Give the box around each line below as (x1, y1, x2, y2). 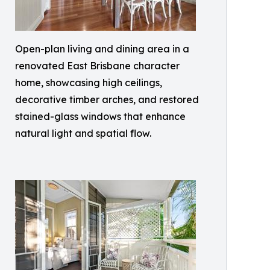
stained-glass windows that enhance (15, 110, 186, 123)
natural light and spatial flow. (15, 127, 151, 140)
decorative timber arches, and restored (15, 93, 199, 106)
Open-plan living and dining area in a (15, 43, 189, 55)
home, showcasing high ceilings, (15, 77, 162, 89)
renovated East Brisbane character (15, 60, 180, 72)
